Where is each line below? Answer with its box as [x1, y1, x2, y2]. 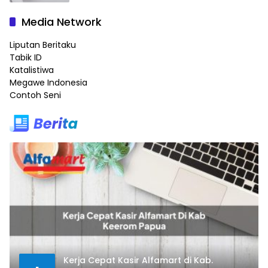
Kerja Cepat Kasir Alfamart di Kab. [63, 254, 213, 266]
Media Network [22, 14, 102, 30]
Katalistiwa [10, 64, 54, 77]
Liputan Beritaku [10, 39, 76, 51]
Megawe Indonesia [10, 77, 87, 89]
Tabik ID [10, 51, 42, 64]
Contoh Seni [10, 89, 61, 102]
